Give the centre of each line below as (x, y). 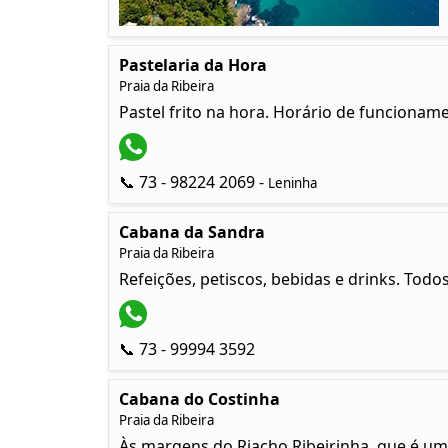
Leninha (292, 183)
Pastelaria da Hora (192, 65)
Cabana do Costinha (199, 399)
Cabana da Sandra (191, 232)
